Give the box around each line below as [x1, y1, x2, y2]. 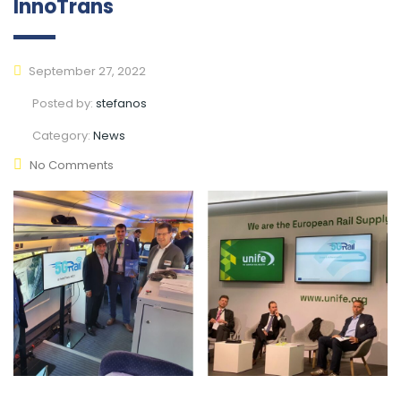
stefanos [96, 94, 147, 112]
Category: [32, 126, 93, 144]
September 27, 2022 [26, 62, 146, 80]
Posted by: [32, 94, 96, 112]
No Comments [30, 156, 114, 174]
